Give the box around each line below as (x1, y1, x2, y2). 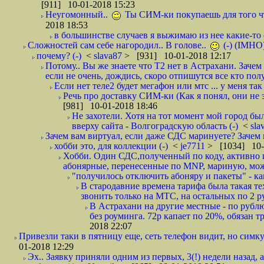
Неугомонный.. (45, 9, 110, 19)
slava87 (94, 51, 124, 61)
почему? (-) (37, 51, 81, 61)
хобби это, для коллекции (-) (54, 141, 168, 151)
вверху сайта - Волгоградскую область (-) (72, 121, 238, 131)
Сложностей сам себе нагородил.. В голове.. (28, 40, 209, 50)
